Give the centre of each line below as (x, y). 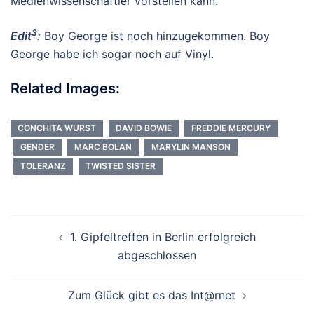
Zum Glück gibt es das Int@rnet (151, 295)
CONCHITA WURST (57, 128)
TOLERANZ (43, 166)
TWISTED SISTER (121, 166)
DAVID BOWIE (144, 128)
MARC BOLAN (103, 147)
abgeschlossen (157, 255)
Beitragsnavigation (87, 225)
